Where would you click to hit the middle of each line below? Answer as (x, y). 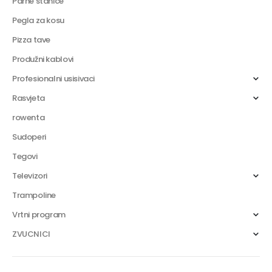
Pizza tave (32, 40)
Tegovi (25, 157)
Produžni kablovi (43, 59)
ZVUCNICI (31, 234)
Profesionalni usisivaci (54, 79)
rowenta (29, 118)
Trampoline (34, 195)
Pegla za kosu (38, 21)
